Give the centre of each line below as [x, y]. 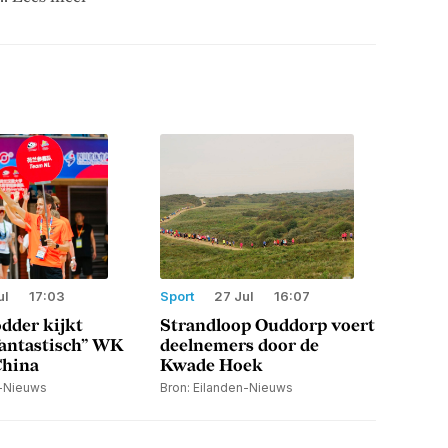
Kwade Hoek [211, 365]
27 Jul [234, 295]
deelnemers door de [239, 345]
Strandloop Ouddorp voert [267, 325]
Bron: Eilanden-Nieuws [226, 387]
